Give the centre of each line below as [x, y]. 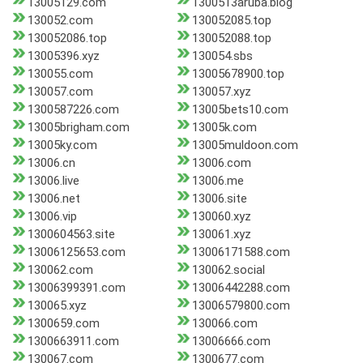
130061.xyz [221, 235]
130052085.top [231, 21]
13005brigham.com [79, 128]
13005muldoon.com [245, 145]
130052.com [60, 21]
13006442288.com [241, 288]
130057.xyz [221, 92]
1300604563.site [71, 235]
